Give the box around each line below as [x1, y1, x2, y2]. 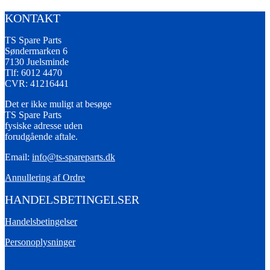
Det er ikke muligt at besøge [5, 98, 111, 109]
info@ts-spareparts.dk [32, 151, 115, 162]
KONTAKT [5, 11, 60, 25]
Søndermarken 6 [5, 45, 67, 56]
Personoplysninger [5, 236, 75, 247]
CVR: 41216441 [5, 78, 69, 89]
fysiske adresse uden [5, 120, 83, 131]
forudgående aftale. [5, 131, 78, 142]
